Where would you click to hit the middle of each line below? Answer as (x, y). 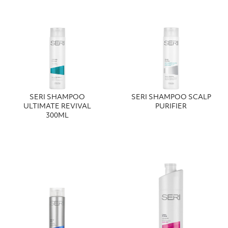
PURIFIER (171, 106)
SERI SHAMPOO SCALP (171, 97)
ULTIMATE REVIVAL (57, 106)
